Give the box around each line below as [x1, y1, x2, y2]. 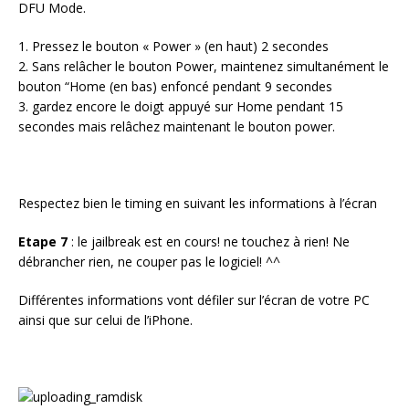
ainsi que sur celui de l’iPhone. [18, 311, 193, 329]
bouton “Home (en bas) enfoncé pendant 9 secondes [18, 78, 332, 95]
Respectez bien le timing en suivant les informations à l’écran [18, 194, 377, 212]
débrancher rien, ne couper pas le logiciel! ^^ [18, 253, 280, 270]
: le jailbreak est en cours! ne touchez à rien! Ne [71, 233, 350, 250]
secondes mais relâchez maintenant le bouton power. [18, 118, 335, 135]
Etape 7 [18, 233, 71, 250]
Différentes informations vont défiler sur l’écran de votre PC [18, 291, 370, 309]
